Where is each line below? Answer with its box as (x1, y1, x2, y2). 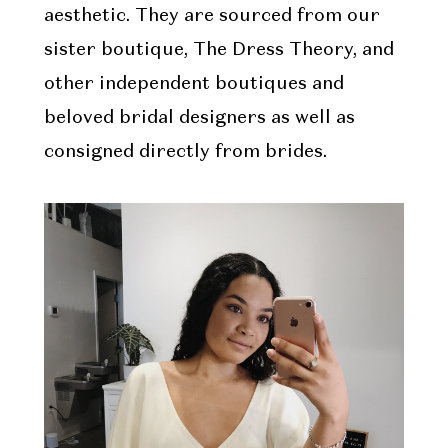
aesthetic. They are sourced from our (43, 7, 380, 26)
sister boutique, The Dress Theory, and (43, 41, 394, 60)
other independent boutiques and (43, 75, 344, 94)
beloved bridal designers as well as (43, 109, 355, 128)
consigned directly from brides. (43, 143, 327, 162)
